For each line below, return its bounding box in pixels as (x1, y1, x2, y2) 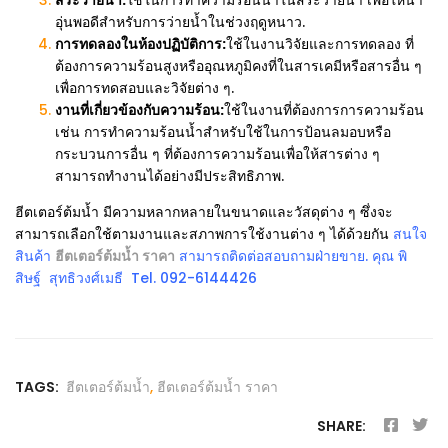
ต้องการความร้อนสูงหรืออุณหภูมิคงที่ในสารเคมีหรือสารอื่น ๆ (55, 56, 422, 76)
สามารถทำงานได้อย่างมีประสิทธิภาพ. (55, 166, 284, 186)
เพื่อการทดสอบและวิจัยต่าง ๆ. (55, 78, 234, 98)
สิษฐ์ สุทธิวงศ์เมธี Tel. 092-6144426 (15, 268, 257, 288)
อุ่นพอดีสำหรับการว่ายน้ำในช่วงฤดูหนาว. (55, 12, 305, 32)
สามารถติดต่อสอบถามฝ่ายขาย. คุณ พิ (175, 246, 407, 266)
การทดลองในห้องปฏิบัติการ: (55, 34, 226, 54)
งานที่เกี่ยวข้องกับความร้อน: (55, 100, 224, 120)
